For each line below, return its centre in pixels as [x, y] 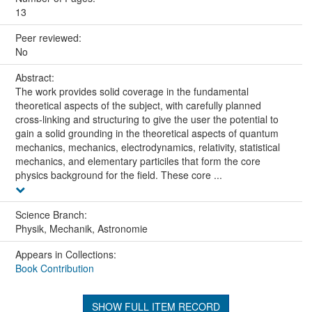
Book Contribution [54, 268]
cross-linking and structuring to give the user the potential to [147, 119]
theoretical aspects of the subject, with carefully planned [138, 105]
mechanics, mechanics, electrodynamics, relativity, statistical [147, 147]
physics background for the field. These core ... [118, 174]
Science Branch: [52, 214]
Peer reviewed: [49, 37]
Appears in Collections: [65, 254]
